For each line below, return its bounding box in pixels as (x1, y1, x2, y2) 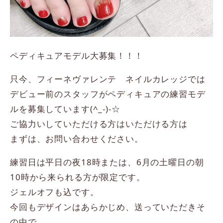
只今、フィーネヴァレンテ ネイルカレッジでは (10, 73, 206, 85)
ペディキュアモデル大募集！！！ (10, 50, 143, 62)
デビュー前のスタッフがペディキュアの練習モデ (10, 88, 206, 100)
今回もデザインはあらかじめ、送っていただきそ (10, 201, 206, 213)
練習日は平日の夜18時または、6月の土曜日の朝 (10, 156, 204, 168)
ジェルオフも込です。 (10, 186, 99, 198)
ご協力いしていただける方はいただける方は (10, 118, 188, 130)
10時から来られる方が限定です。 (10, 171, 145, 183)
